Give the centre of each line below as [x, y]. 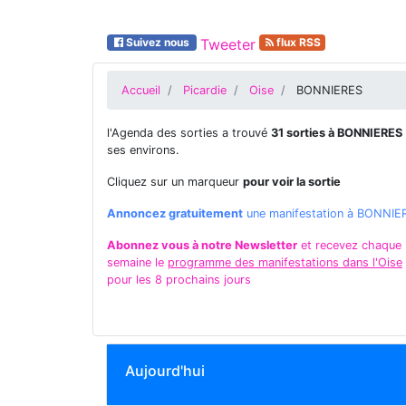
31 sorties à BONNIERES [337, 133]
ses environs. [143, 150]
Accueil [141, 90]
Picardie [205, 90]
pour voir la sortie [292, 182]
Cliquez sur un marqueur [175, 182]
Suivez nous [157, 42]
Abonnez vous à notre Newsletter [202, 245]
